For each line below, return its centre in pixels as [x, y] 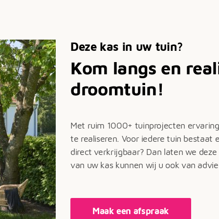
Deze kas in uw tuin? [127, 46]
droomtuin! [117, 89]
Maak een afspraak [131, 211]
